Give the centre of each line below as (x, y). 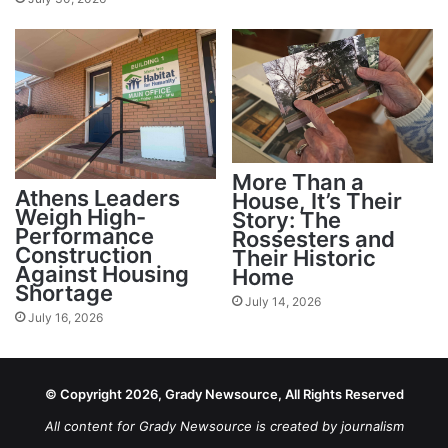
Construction (83, 255)
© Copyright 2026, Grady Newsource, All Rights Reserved (224, 394)
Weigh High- (80, 217)
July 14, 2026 (283, 301)
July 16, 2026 (65, 318)
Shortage (64, 293)
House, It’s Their (317, 200)
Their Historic (304, 257)
